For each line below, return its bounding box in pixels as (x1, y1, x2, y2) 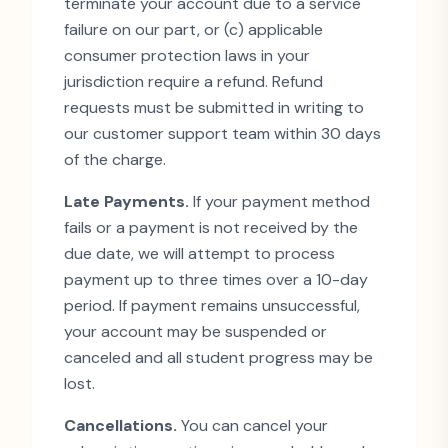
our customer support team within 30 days (64, 123, 381, 144)
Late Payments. (64, 191, 189, 212)
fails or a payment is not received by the (64, 217, 358, 238)
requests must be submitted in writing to (64, 97, 364, 118)
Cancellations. (64, 415, 177, 436)
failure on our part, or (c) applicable (64, 19, 323, 40)
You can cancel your (177, 415, 328, 436)
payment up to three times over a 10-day (64, 269, 368, 290)
